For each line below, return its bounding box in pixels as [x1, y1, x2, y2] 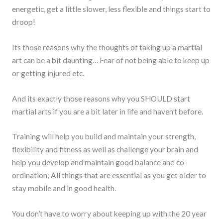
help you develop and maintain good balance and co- [11, 158, 187, 167]
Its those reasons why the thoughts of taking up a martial [11, 42, 202, 52]
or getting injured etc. [11, 68, 84, 78]
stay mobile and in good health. [11, 184, 116, 193]
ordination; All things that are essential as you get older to [11, 171, 206, 180]
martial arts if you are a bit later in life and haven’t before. [11, 107, 203, 116]
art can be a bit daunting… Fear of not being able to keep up [11, 55, 210, 65]
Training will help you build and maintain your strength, [11, 132, 196, 141]
